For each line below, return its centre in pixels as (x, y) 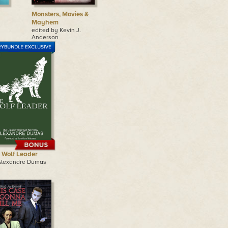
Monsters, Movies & (60, 14)
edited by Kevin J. (56, 30)
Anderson (45, 37)
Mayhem (45, 22)
